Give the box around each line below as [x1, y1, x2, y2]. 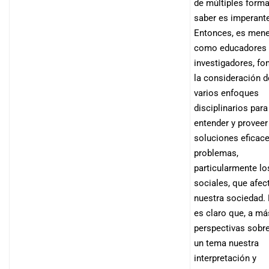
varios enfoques [194, 87, 259, 98]
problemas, [194, 147, 238, 159]
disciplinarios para [194, 102, 268, 113]
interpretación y [194, 252, 256, 264]
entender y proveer [194, 117, 268, 128]
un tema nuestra [194, 237, 259, 249]
